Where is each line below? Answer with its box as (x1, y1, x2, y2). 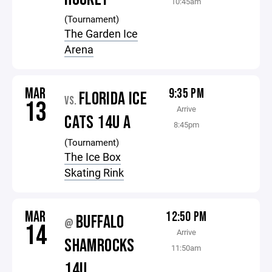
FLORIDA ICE (78, 88, 147, 110)
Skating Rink (64, 165, 124, 180)
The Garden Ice (64, 26, 138, 41)
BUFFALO (76, 211, 124, 233)
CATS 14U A (64, 112, 131, 134)
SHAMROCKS (64, 235, 135, 257)
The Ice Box (64, 149, 121, 164)
